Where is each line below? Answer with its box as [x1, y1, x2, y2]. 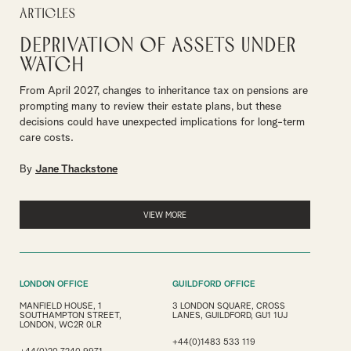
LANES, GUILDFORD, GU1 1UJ [172, 311, 288, 320]
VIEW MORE [143, 212, 186, 219]
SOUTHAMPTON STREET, [20, 311, 121, 320]
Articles [20, 7, 75, 21]
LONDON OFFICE [20, 280, 89, 288]
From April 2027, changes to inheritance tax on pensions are [20, 85, 308, 96]
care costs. [20, 132, 74, 143]
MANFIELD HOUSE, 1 [20, 302, 102, 310]
